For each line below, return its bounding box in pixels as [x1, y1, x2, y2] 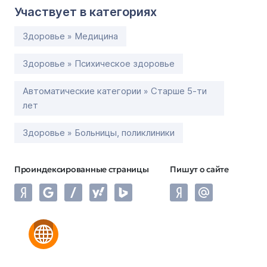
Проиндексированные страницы [14, 164, 149, 175]
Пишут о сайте [170, 164, 229, 175]
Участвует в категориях [14, 5, 157, 19]
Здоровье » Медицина [23, 30, 118, 42]
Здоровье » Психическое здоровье [23, 58, 175, 69]
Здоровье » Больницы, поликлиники [23, 127, 175, 138]
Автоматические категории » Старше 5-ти [23, 85, 207, 97]
